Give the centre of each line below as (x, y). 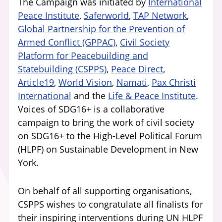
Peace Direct (137, 69)
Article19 (36, 82)
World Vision (85, 82)
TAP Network (160, 15)
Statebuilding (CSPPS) (62, 69)
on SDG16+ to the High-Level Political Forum (110, 136)
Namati (132, 82)
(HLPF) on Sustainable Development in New (108, 149)
